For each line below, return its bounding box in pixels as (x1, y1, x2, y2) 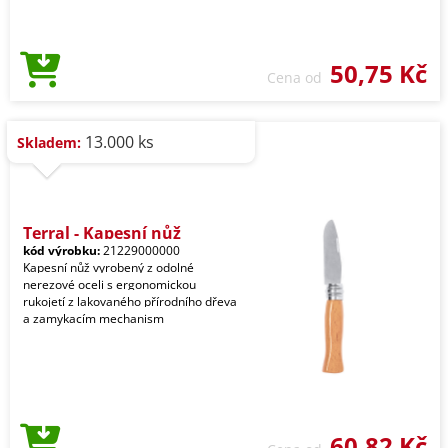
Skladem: (17, 133, 81, 152)
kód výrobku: (23, 242, 100, 259)
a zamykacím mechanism (23, 310, 164, 327)
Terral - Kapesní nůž (23, 222, 181, 244)
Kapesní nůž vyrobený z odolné (23, 259, 194, 276)
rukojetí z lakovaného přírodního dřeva (23, 293, 237, 310)
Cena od (267, 68, 330, 87)
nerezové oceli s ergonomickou (23, 276, 196, 293)
